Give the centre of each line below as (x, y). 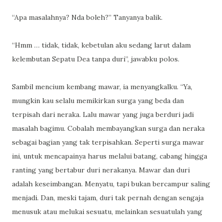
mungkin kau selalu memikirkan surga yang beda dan (98, 101)
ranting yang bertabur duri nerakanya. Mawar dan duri (101, 170)
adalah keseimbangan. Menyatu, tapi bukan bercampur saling (111, 184)
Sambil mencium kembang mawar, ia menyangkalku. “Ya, (102, 87)
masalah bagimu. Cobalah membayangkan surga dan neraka (108, 128)
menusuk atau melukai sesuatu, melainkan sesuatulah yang (107, 212)
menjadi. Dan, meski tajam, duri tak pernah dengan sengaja (108, 198)
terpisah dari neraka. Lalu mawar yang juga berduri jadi (103, 114)
